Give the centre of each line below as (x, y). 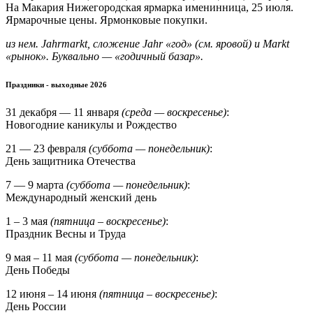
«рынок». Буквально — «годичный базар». (104, 56)
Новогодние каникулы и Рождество (91, 124)
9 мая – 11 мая (40, 257)
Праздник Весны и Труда (66, 233)
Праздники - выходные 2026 (56, 84)
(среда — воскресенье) (173, 112)
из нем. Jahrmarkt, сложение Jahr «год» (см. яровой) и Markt (147, 43)
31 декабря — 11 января (62, 112)
